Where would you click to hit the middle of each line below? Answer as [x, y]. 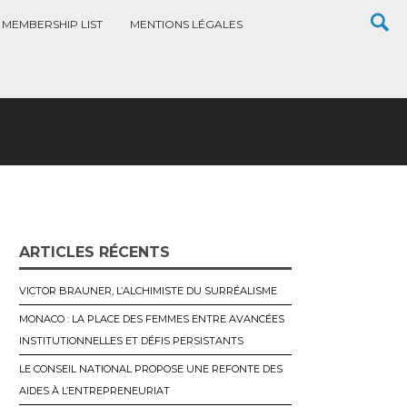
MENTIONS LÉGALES [186, 24]
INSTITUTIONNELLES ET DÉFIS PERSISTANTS [131, 341]
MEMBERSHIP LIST [52, 24]
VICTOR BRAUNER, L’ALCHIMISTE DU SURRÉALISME [148, 291]
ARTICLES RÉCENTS [94, 252]
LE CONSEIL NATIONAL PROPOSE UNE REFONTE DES [151, 369]
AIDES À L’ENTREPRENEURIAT [94, 391]
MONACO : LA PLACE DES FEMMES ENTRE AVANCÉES [152, 319]
